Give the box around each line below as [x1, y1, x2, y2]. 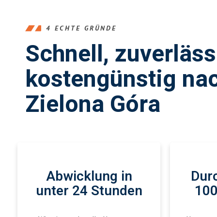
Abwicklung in [46, 167, 132, 186]
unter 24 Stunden [35, 181, 142, 201]
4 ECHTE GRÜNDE [46, 24, 117, 32]
